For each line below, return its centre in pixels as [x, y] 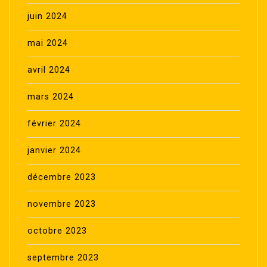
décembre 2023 [62, 177]
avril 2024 [49, 70]
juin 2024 [47, 16]
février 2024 [54, 123]
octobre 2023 [57, 231]
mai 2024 [48, 43]
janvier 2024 [54, 150]
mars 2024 [51, 97]
